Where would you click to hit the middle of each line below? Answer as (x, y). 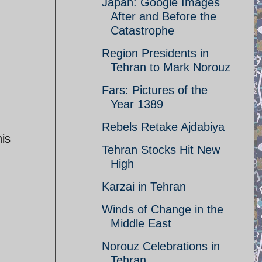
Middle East (141, 223)
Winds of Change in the (163, 209)
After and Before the (163, 16)
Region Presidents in (155, 53)
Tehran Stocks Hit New (161, 150)
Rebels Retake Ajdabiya (163, 127)
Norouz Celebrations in (161, 246)
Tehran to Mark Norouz (170, 67)
